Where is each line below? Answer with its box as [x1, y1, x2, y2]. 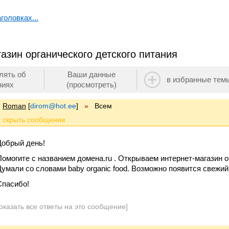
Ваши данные [67, 70, 116, 79]
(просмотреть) [66, 80, 117, 89]
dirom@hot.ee [30, 102, 76, 110]
